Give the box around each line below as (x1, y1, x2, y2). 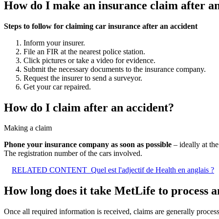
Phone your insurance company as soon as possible (4, 140, 172, 149)
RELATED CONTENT (12, 166, 87, 175)
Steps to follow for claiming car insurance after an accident (4, 22, 197, 30)
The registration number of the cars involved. (4, 149, 142, 158)
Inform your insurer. (23, 38, 85, 47)
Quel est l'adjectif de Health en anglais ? (91, 166, 214, 175)
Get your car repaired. (23, 82, 91, 91)
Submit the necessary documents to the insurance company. (23, 65, 206, 73)
